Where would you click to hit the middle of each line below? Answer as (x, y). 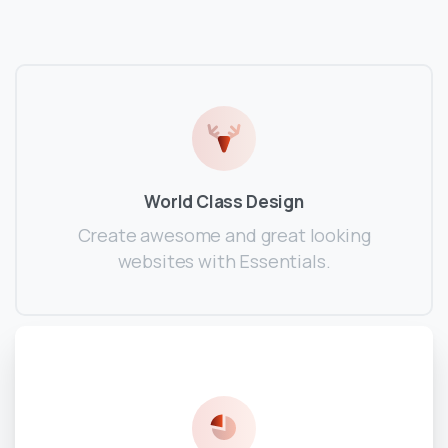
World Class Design (224, 201)
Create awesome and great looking (224, 234)
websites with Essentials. (224, 260)
